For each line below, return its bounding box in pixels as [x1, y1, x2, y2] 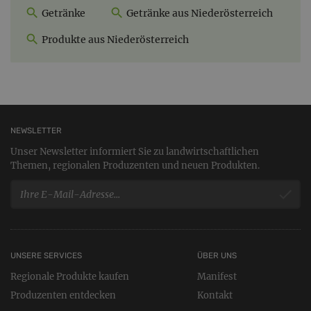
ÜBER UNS [196, 250, 237, 260]
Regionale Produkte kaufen [10, 270, 129, 283]
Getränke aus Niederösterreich [124, 7, 273, 20]
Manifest [196, 270, 237, 283]
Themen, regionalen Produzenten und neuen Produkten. [10, 159, 260, 171]
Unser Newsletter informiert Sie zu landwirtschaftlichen [10, 145, 259, 158]
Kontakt [196, 289, 233, 301]
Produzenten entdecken [10, 289, 116, 301]
